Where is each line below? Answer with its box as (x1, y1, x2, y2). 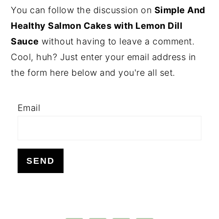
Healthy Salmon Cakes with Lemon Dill (11, 20, 183, 31)
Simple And (154, 4, 205, 15)
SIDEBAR (10, 19, 83, 36)
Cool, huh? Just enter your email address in (11, 51, 196, 62)
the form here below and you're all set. (11, 67, 175, 78)
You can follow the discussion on (11, 4, 154, 15)
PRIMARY (10, 1, 87, 19)
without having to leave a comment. (39, 36, 195, 46)
